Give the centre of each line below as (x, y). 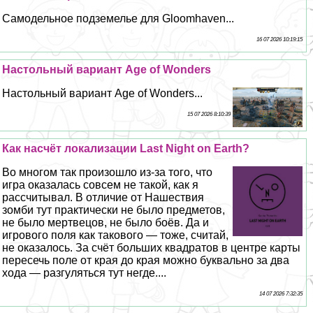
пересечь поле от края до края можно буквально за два (146, 260)
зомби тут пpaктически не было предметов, (114, 210)
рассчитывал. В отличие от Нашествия (103, 197)
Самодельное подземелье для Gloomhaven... (118, 19)
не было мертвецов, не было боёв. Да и (106, 222)
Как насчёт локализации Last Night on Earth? (126, 148)
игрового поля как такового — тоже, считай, (116, 235)
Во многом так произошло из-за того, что (108, 172)
